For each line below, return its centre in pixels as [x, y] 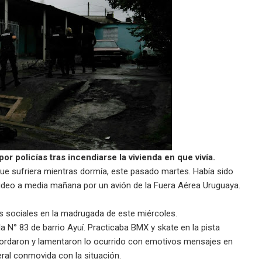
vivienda [145, 157]
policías [31, 157]
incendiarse [92, 157]
